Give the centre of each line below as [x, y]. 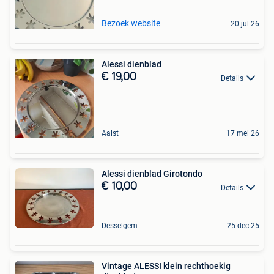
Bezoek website [131, 24]
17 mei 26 [243, 134]
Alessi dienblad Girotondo [152, 174]
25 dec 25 [243, 225]
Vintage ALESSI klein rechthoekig [166, 266]
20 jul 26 [245, 24]
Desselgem [120, 225]
